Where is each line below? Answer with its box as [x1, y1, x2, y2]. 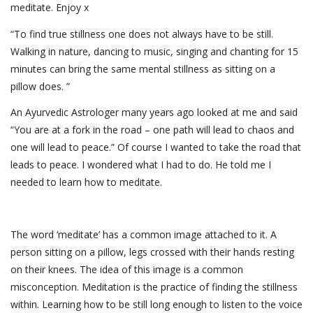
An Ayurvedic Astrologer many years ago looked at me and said [10, 105, 298, 119]
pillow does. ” [10, 79, 70, 93]
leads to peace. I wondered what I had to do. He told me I [10, 158, 271, 172]
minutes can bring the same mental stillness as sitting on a [10, 61, 275, 75]
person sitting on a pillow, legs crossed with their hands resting [10, 245, 294, 259]
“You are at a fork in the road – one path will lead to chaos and [10, 123, 294, 137]
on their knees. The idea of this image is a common [10, 263, 243, 277]
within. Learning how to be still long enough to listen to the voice [10, 298, 303, 312]
